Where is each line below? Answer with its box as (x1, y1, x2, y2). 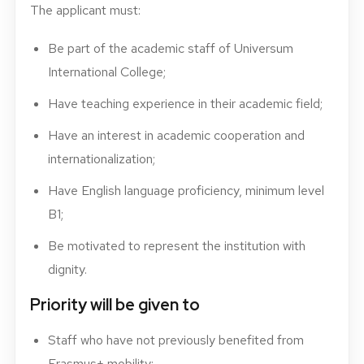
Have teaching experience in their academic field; (48, 95, 323, 112)
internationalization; (48, 150, 155, 167)
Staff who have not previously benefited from (48, 331, 304, 349)
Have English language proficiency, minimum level (48, 182, 324, 199)
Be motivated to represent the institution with (48, 237, 305, 254)
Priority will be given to (30, 294, 200, 315)
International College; (48, 63, 166, 80)
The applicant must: (30, 2, 141, 19)
